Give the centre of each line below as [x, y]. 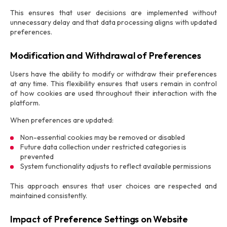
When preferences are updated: [62, 120]
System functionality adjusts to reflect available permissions [116, 166]
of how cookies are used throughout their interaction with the [113, 93]
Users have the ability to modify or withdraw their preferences [113, 74]
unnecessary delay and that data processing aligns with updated [113, 22]
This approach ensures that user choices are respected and [113, 186]
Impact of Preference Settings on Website [99, 219]
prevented [37, 157]
